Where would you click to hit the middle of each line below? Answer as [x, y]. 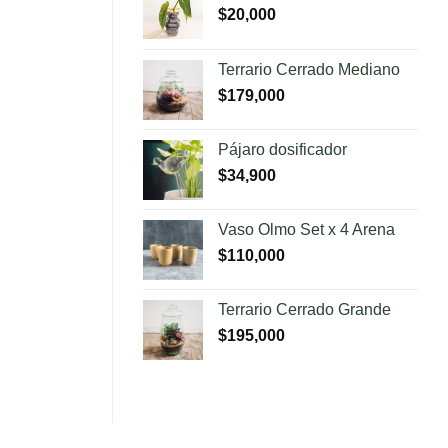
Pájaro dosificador [282, 149]
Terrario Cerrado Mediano [309, 69]
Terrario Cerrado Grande [304, 309]
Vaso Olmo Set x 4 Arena [306, 229]
